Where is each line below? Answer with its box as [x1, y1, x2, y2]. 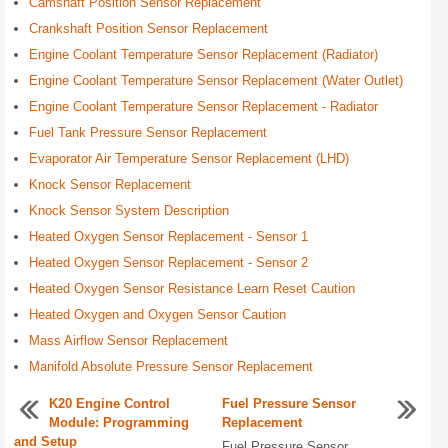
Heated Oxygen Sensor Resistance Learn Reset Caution [29, 281, 355, 296]
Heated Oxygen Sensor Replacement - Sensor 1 [29, 229, 308, 244]
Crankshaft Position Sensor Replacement [29, 21, 268, 36]
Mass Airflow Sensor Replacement [29, 333, 228, 348]
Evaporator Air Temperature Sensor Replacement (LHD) [29, 151, 349, 166]
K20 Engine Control [49, 396, 170, 411]
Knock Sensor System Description [29, 203, 229, 218]
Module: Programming [49, 415, 189, 430]
